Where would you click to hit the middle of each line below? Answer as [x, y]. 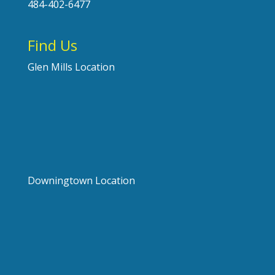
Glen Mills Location [71, 67]
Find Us [52, 45]
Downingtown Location [81, 181]
